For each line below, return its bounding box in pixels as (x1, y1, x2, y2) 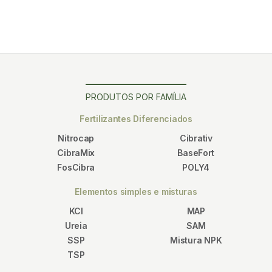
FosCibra (57, 161, 95, 172)
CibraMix (57, 147, 95, 158)
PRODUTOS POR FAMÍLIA (86, 91, 186, 102)
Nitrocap (58, 132, 95, 143)
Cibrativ (179, 132, 212, 143)
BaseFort (177, 147, 215, 158)
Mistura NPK (170, 234, 222, 245)
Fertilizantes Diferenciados (80, 113, 192, 124)
